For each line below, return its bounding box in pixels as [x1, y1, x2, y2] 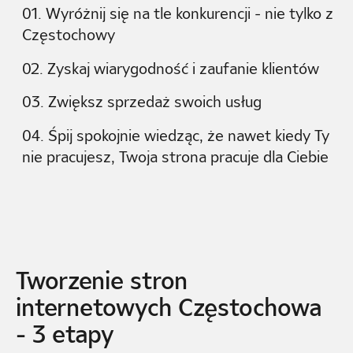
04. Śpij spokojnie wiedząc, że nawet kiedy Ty [21, 124, 329, 147]
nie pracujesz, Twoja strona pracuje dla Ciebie [21, 146, 329, 169]
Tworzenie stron [15, 262, 188, 298]
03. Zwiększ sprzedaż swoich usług [21, 91, 262, 113]
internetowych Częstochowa [15, 288, 321, 325]
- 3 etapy [15, 315, 114, 351]
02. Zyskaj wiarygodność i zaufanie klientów [21, 57, 319, 80]
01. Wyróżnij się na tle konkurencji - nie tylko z [21, 2, 333, 24]
